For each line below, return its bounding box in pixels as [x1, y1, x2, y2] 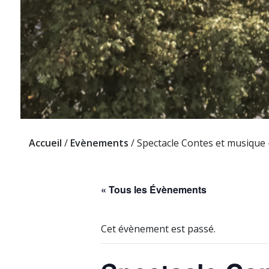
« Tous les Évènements [101, 183, 207, 197]
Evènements [70, 136, 128, 150]
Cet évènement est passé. [101, 222, 216, 236]
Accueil [29, 136, 62, 150]
